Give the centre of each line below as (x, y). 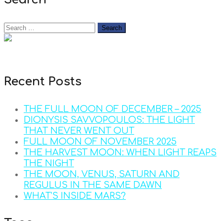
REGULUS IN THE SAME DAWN (93, 185)
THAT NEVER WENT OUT (79, 131)
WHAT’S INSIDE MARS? (75, 196)
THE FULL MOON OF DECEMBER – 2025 (112, 109)
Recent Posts (43, 82)
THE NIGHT (49, 164)
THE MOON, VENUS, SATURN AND (102, 174)
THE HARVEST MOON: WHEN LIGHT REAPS (120, 153)
